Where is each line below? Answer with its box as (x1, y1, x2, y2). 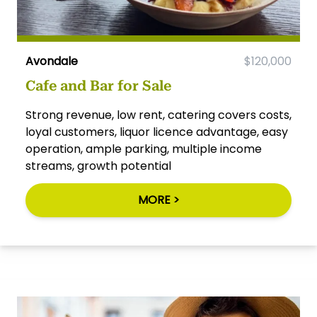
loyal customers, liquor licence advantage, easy (25, 124, 288, 141)
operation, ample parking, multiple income (25, 141, 262, 158)
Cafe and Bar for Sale (25, 77, 171, 95)
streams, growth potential (25, 158, 171, 175)
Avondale (25, 53, 78, 70)
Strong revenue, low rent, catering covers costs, (25, 107, 292, 124)
